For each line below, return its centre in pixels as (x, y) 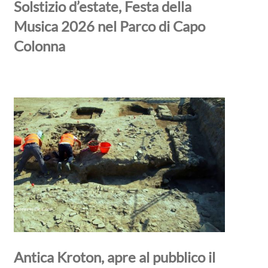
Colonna (39, 46)
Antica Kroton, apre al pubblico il (114, 257)
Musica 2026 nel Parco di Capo (109, 26)
